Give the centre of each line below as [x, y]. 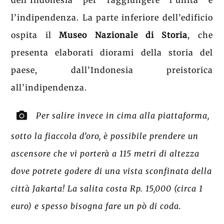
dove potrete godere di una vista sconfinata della [112, 171]
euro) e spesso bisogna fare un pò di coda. [96, 206]
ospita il [35, 35]
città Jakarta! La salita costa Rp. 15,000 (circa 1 [107, 188]
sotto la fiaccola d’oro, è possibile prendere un [105, 136]
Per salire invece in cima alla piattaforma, [123, 115]
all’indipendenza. [49, 88]
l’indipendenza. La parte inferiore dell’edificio [112, 18]
